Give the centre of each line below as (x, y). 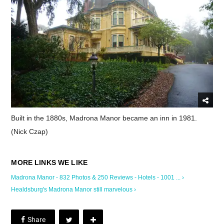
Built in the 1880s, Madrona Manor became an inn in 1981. (104, 118)
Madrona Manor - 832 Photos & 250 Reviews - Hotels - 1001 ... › (98, 177)
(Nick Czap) (30, 131)
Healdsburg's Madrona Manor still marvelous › (74, 189)
